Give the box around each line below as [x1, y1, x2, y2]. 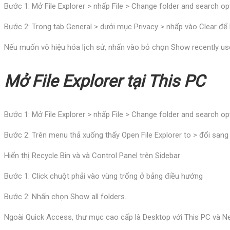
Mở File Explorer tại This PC [4, 71, 205, 91]
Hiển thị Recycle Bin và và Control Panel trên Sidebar [4, 150, 180, 160]
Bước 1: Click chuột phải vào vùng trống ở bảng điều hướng [4, 171, 203, 181]
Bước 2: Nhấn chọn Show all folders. [4, 191, 126, 201]
